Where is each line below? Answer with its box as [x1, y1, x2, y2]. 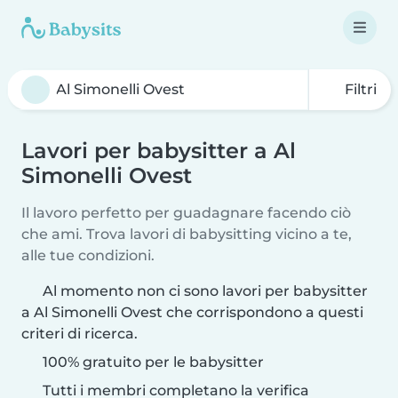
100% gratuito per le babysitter [39, 354, 264, 370]
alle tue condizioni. [21, 247, 155, 264]
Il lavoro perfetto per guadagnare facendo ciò [21, 204, 351, 221]
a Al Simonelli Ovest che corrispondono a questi [21, 304, 363, 321]
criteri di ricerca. [21, 325, 138, 342]
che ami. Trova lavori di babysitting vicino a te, [21, 226, 352, 243]
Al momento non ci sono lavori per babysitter [43, 283, 368, 299]
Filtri [341, 81, 377, 98]
